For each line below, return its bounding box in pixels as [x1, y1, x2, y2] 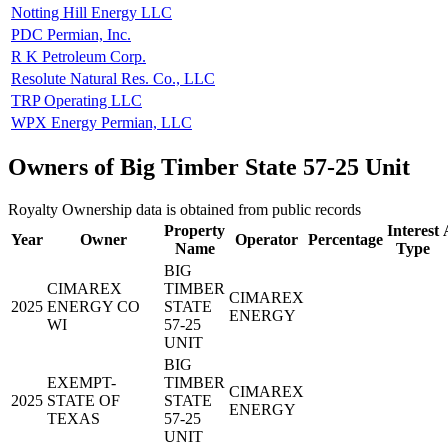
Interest [387, 222, 439, 240]
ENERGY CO [47, 298, 140, 316]
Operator [235, 231, 298, 249]
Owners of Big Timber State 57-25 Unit [8, 154, 410, 181]
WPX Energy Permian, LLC [11, 113, 192, 131]
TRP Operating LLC [11, 91, 142, 109]
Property [164, 222, 225, 240]
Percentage [308, 231, 383, 249]
